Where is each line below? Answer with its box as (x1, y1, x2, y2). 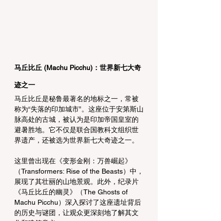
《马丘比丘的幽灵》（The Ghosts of (14, 187, 130, 196)
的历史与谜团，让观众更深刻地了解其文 (14, 208, 139, 217)
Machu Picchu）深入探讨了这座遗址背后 (14, 198, 141, 206)
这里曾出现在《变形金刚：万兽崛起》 (14, 156, 132, 165)
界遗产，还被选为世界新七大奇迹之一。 (14, 136, 139, 144)
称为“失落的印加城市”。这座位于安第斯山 (14, 105, 144, 113)
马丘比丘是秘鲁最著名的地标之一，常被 (14, 94, 139, 103)
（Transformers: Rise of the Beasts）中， (14, 167, 144, 175)
